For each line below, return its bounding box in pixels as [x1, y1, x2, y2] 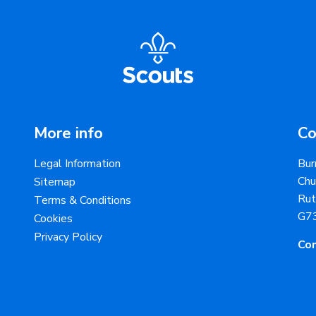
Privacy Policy [34, 229, 102, 245]
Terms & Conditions [34, 193, 131, 209]
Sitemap [34, 174, 75, 190]
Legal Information [34, 156, 121, 172]
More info [34, 123, 103, 145]
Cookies [34, 211, 73, 227]
